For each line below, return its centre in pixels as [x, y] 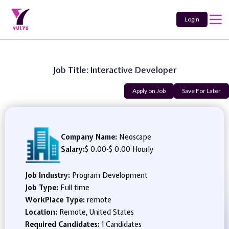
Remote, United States [96, 212]
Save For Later [201, 91]
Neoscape [134, 137]
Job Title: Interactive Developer [114, 70]
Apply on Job [149, 91]
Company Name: [89, 137]
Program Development [110, 175]
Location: [42, 212]
